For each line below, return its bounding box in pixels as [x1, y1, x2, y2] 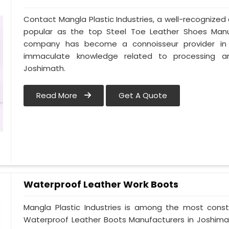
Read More [36, 90, 80, 101]
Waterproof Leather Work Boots [24, 178, 179, 191]
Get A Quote [119, 90, 168, 101]
